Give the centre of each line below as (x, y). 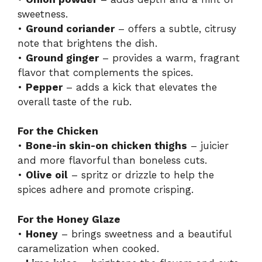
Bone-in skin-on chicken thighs (106, 146)
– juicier (208, 146)
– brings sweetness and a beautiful (144, 234)
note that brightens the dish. (87, 43)
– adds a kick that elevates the (140, 87)
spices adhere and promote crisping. (106, 190)
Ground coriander (70, 28)
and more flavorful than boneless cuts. (112, 161)
